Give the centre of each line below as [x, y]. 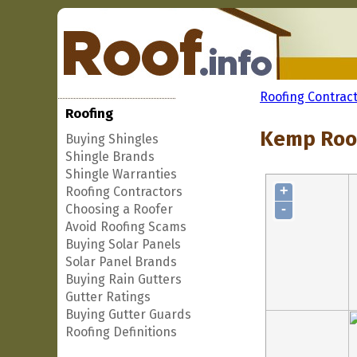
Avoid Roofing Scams [126, 227]
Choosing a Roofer [119, 209]
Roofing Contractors [124, 192]
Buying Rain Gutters [124, 279]
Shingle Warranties [121, 174]
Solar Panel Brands [121, 262]
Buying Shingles [112, 139]
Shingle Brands [110, 157]
